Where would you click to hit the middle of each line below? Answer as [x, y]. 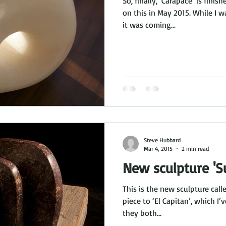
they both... [142, 213]
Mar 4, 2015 [158, 148]
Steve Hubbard [162, 140]
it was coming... [149, 25]
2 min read [195, 148]
